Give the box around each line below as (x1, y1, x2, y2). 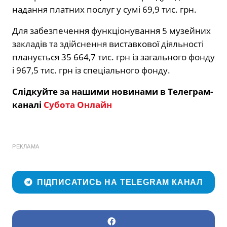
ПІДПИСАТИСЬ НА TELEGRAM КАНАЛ (36, 178, 203, 187)
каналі (12, 99, 44, 111)
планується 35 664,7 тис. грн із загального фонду (12, 51, 215, 63)
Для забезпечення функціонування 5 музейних (12, 25, 211, 37)
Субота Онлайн (44, 99, 112, 111)
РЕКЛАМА (12, 143, 40, 150)
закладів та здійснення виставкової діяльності (12, 38, 204, 50)
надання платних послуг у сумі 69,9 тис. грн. (12, 4, 197, 16)
